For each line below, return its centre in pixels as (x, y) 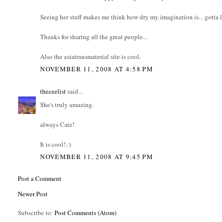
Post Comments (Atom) (86, 213)
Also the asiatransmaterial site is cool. (91, 56)
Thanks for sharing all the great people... (94, 36)
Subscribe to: (36, 213)
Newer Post (33, 194)
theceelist (53, 91)
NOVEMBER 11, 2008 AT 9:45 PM (97, 157)
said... (75, 91)
